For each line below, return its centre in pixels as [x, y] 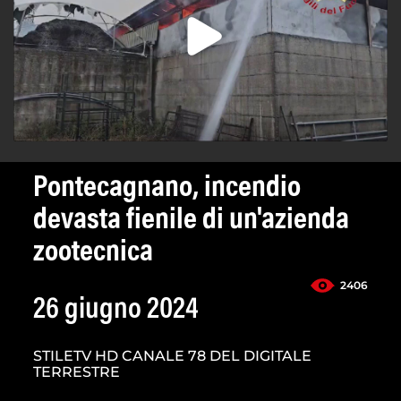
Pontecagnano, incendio [167, 189]
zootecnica [93, 254]
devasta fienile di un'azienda [191, 222]
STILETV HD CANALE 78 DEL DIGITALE [172, 356]
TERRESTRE [77, 372]
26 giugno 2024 [116, 311]
